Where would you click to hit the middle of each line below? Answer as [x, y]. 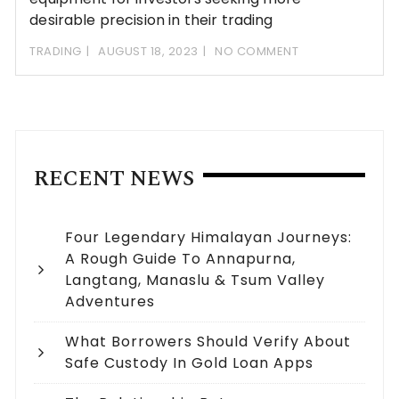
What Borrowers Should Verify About [208, 342]
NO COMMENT [257, 52]
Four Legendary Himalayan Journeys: [209, 238]
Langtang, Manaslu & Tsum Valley [195, 281]
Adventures [110, 302]
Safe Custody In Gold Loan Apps [190, 363]
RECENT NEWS [114, 179]
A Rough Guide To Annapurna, [181, 259]
